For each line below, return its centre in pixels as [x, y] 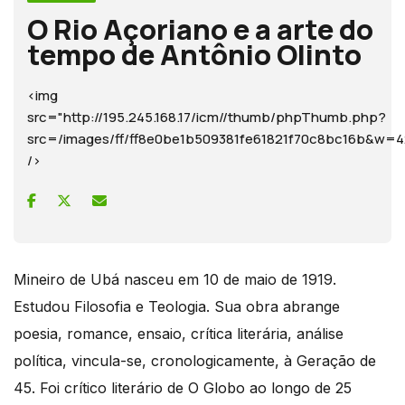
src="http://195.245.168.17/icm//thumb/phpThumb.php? [207, 117]
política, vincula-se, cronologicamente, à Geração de [195, 361]
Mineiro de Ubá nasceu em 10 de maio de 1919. [175, 279]
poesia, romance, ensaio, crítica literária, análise [179, 334]
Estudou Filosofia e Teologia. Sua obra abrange [177, 306]
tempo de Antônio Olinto [194, 54]
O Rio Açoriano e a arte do [200, 29]
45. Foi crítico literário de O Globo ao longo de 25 [183, 388]
